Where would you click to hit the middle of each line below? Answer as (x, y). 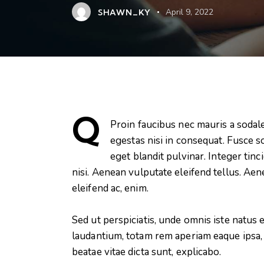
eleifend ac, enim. (110, 188)
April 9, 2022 (190, 12)
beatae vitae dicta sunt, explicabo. (147, 252)
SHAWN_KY (124, 12)
